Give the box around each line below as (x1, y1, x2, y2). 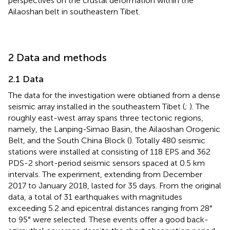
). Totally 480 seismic (129, 135, 205, 145)
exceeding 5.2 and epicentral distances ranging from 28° (8, 203, 213, 213)
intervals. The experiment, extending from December (8, 169, 202, 179)
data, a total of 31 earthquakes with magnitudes (8, 191, 182, 202)
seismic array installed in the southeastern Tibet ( (8, 101, 185, 111)
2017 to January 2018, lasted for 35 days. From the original (8, 180, 221, 190)
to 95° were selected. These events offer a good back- (8, 214, 208, 224)
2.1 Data (8, 73, 44, 85)
